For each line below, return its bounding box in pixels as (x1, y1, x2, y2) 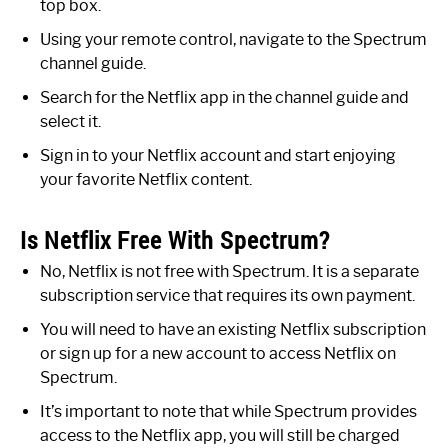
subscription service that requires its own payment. (40, 286, 415, 306)
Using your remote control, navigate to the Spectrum (40, 30, 427, 50)
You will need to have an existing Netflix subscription (40, 320, 426, 340)
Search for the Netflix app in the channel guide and (40, 88, 409, 108)
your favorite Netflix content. (40, 170, 252, 190)
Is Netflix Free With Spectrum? (20, 224, 330, 257)
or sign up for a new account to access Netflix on (40, 344, 396, 364)
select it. (40, 112, 101, 132)
